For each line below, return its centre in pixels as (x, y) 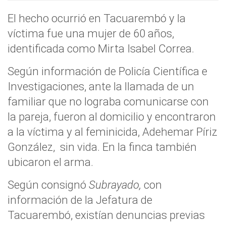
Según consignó (48, 184)
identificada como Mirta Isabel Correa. (101, 48)
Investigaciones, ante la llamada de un (101, 86)
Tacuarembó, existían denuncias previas (106, 215)
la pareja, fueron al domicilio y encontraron (112, 116)
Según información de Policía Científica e (107, 71)
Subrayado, (116, 184)
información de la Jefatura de (80, 200)
